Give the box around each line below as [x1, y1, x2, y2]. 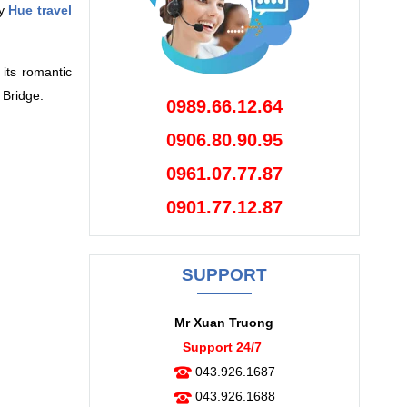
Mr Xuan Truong [174, 315, 274, 330]
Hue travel [8, 3, 72, 17]
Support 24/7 [183, 340, 263, 354]
